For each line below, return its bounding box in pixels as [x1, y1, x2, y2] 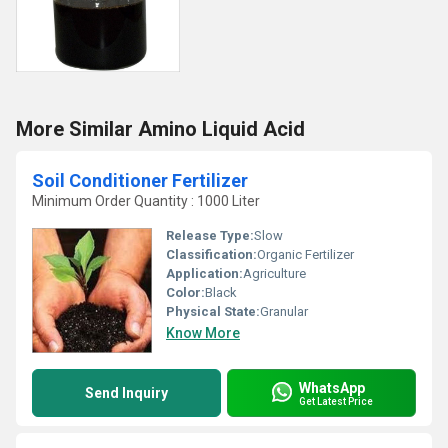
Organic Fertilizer [257, 247, 354, 262]
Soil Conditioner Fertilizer [32, 170, 248, 191]
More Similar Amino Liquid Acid [16, 117, 305, 141]
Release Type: [166, 228, 254, 243]
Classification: [166, 247, 257, 262]
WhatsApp [299, 379, 365, 396]
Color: [166, 285, 205, 300]
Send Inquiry [85, 385, 168, 401]
